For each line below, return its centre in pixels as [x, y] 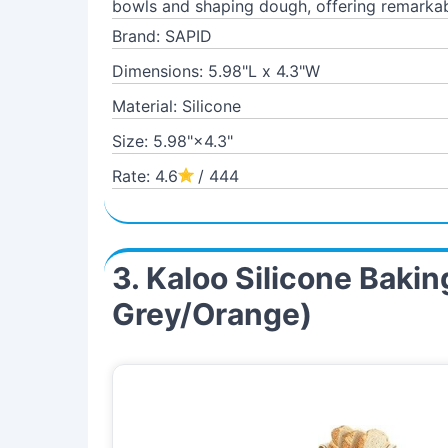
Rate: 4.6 [145, 176]
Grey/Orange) [212, 314]
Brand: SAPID [162, 36]
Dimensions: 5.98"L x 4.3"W [216, 71]
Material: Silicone [176, 106]
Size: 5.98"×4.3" [172, 141]
